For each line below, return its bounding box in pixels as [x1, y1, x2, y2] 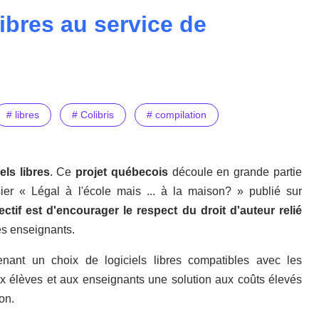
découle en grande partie [167, 166, 303, 179]
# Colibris [72, 109, 114, 121]
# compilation [147, 109, 206, 121]
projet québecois [71, 166, 168, 179]
